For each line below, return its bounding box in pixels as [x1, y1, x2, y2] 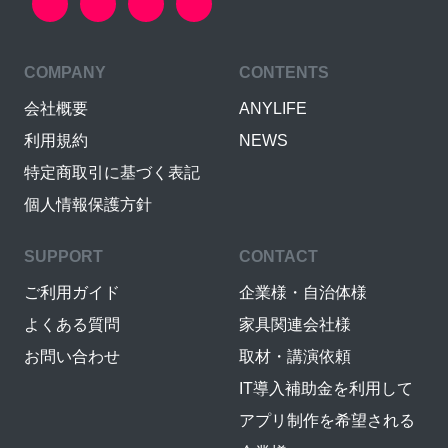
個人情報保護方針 [24, 195, 152, 213]
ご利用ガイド [24, 283, 120, 301]
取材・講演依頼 [239, 347, 351, 365]
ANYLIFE [239, 99, 307, 117]
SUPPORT [24, 247, 103, 265]
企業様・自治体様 [239, 283, 367, 301]
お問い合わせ [24, 347, 120, 365]
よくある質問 [24, 315, 120, 333]
